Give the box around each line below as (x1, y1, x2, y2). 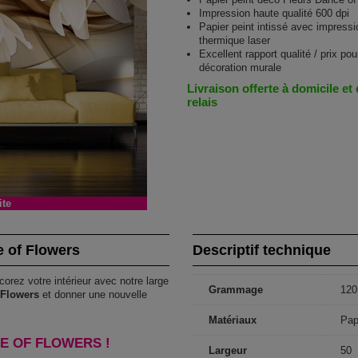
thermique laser (199, 34, 270, 46)
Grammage (209, 283, 264, 296)
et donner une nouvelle (39, 288, 148, 300)
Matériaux (209, 313, 257, 326)
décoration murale (199, 62, 281, 74)
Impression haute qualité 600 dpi (199, 7, 349, 19)
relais (187, 95, 217, 109)
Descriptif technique (193, 241, 332, 258)
